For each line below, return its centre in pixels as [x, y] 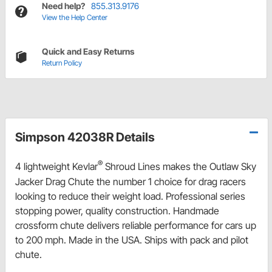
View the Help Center [75, 18]
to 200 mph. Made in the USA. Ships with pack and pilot [132, 240]
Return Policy [62, 63]
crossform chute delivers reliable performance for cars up [136, 225]
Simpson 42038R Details [85, 138]
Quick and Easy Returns [88, 52]
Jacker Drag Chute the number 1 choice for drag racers [131, 181]
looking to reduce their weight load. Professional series [130, 196]
